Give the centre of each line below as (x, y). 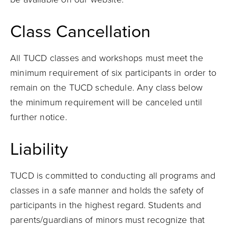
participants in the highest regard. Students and (106, 205)
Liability (39, 149)
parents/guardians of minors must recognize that (108, 220)
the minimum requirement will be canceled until (106, 102)
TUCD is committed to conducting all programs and (113, 176)
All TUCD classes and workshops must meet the (107, 58)
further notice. (39, 117)
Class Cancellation (80, 32)
